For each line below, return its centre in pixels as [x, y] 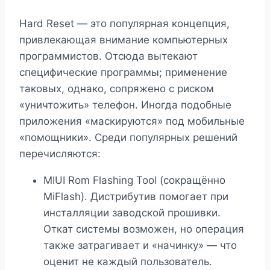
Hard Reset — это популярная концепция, [124, 24]
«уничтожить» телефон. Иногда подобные [125, 105]
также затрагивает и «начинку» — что [140, 246]
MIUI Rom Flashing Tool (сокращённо [134, 181]
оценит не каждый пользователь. [128, 262]
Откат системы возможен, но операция [144, 229]
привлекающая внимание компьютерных [124, 40]
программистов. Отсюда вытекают [108, 56]
